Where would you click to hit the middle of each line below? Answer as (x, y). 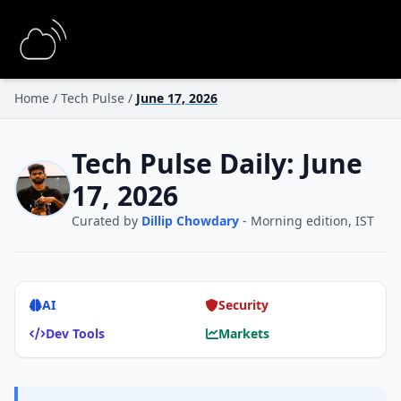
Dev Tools (75, 333)
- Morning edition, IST (307, 221)
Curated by (107, 221)
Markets (244, 333)
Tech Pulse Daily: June (217, 163)
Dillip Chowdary (190, 221)
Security (243, 305)
